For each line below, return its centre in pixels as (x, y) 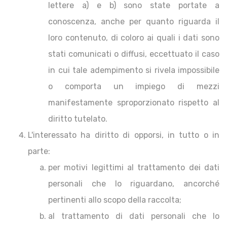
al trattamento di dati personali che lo (134, 216)
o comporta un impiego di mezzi (134, 86)
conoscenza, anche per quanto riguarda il (134, 22)
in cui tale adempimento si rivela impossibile (134, 70)
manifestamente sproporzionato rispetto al (134, 103)
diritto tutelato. (78, 119)
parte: (39, 151)
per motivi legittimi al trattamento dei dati (134, 167)
